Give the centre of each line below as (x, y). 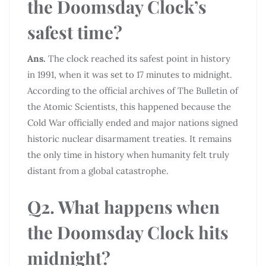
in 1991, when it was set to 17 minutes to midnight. (130, 74)
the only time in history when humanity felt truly (128, 154)
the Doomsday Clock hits (128, 232)
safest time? (75, 31)
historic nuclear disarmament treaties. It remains (129, 138)
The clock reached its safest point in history (138, 58)
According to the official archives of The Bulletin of (133, 90)
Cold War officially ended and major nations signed (133, 122)
